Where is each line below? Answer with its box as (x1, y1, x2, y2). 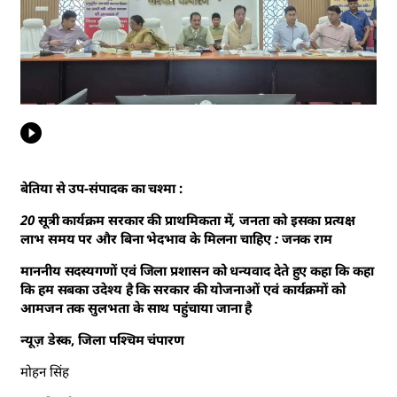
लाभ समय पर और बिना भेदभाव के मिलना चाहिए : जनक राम (20, 230, 333, 248)
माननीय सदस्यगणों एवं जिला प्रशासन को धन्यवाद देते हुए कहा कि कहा (20, 261, 374, 280)
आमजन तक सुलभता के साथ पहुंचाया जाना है (20, 299, 253, 317)
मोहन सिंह (20, 362, 69, 381)
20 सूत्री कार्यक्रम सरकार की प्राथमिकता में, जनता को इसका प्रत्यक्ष (20, 211, 355, 230)
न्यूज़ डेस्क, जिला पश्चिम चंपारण (20, 331, 184, 349)
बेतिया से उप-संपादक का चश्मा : (20, 179, 186, 198)
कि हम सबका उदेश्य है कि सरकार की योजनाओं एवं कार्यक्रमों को (20, 280, 346, 299)
